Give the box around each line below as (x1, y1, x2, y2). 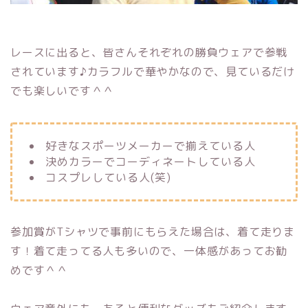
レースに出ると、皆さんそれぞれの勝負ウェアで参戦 (10, 45, 288, 60)
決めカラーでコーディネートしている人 (45, 154, 256, 170)
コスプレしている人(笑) (45, 170, 171, 186)
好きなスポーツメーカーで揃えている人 (45, 138, 256, 154)
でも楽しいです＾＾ (10, 83, 115, 99)
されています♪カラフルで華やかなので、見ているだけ (10, 64, 295, 80)
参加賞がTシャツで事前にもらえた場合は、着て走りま (10, 224, 295, 240)
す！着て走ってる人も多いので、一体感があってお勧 (10, 243, 288, 259)
